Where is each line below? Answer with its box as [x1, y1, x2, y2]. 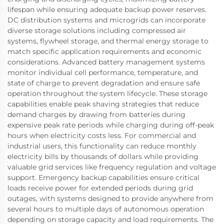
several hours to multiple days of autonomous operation [7, 204, 204, 213]
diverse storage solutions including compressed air [7, 25, 186, 35]
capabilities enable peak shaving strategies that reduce [7, 99, 199, 108]
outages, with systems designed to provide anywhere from [7, 193, 213, 203]
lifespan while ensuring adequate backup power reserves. [7, 4, 206, 14]
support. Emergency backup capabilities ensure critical [7, 172, 199, 182]
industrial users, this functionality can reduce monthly [7, 141, 196, 150]
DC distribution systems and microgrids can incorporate [7, 15, 205, 24]
